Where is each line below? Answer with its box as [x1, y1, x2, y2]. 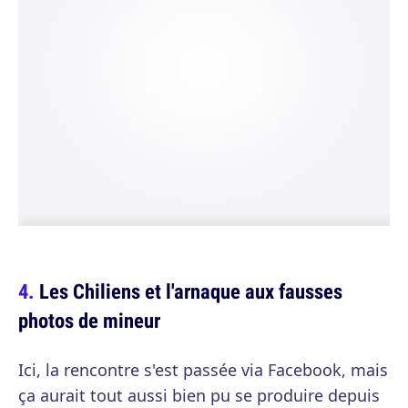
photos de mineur [18, 306, 160, 335]
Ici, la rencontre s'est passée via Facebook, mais [18, 359, 388, 382]
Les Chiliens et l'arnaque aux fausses [39, 277, 342, 306]
